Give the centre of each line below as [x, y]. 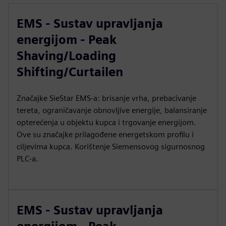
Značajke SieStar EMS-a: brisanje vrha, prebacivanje [106, 98]
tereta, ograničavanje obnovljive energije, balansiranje [112, 110]
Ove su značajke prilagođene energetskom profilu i [105, 134]
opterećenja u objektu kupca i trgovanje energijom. [106, 122]
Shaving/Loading [66, 56]
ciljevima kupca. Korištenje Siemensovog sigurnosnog [111, 147]
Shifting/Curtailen [70, 72]
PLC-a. [27, 159]
